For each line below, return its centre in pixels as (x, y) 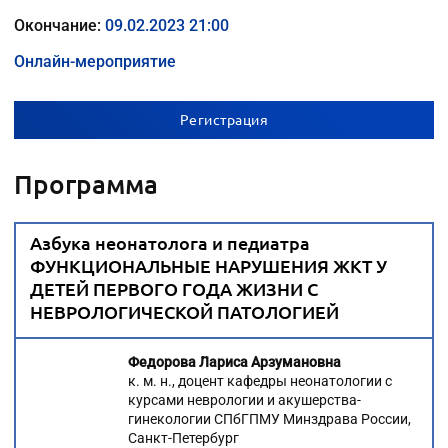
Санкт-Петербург (183, 437)
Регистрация (224, 118)
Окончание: (59, 25)
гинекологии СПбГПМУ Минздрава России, (269, 418)
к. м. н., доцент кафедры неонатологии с (260, 380)
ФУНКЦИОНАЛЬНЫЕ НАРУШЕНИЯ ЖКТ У (208, 265)
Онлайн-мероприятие (95, 61)
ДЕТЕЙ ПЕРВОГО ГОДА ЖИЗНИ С (174, 288)
